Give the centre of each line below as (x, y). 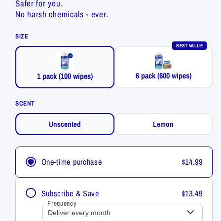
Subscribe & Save (70, 193)
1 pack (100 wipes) (65, 76)
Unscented (65, 124)
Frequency (62, 203)
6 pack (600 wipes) (163, 76)
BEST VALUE (190, 46)
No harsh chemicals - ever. (62, 14)
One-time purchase (72, 162)
